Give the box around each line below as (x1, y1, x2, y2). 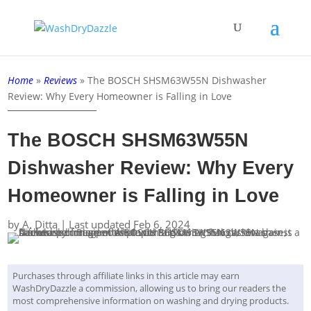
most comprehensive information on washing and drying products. (12, 294, 289, 307)
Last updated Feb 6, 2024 (69, 217, 191, 231)
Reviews (44, 74, 78, 87)
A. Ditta (22, 217, 58, 231)
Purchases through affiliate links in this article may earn (12, 269, 240, 282)
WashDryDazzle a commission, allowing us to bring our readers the (12, 281, 287, 294)
